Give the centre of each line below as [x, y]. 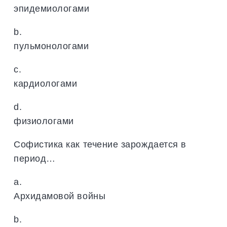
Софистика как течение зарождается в [100, 144]
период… [35, 158]
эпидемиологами [52, 8]
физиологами [44, 121]
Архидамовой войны [60, 196]
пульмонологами [51, 46]
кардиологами [46, 83]
